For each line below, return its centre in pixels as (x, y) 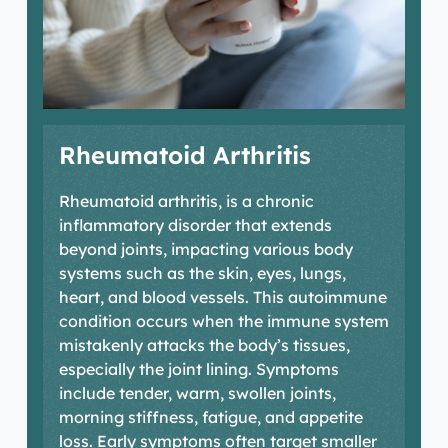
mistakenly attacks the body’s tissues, (204, 345)
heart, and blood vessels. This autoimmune (222, 297)
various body (300, 249)
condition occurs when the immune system (223, 321)
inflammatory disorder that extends (195, 225)
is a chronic (267, 201)
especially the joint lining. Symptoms (198, 369)
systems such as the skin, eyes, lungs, (202, 273)
